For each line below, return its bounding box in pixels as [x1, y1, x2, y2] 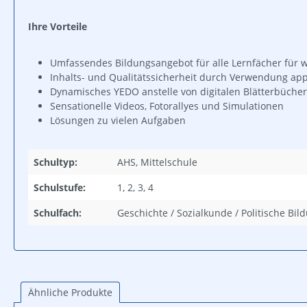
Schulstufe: [34, 180, 86, 194]
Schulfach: [34, 206, 82, 219]
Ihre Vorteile [28, 19, 87, 33]
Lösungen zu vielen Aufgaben [50, 113, 186, 127]
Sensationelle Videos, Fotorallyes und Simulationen [50, 99, 284, 112]
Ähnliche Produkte [28, 285, 112, 299]
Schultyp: [34, 155, 77, 169]
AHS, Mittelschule [117, 155, 197, 169]
